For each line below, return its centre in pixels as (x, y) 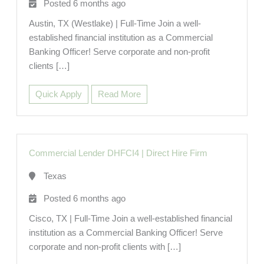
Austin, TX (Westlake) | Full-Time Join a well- (115, 24)
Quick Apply (58, 95)
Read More (119, 95)
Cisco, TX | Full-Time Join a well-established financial (130, 219)
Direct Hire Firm (176, 154)
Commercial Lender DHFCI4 (84, 154)
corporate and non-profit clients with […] (105, 247)
